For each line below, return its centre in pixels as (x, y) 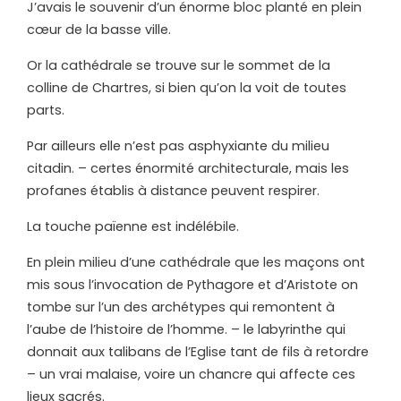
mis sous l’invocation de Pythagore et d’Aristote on (192, 285)
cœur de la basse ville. (99, 30)
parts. (46, 111)
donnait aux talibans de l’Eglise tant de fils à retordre (198, 352)
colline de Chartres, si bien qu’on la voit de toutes (187, 88)
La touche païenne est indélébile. (133, 227)
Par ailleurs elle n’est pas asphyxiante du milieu (178, 146)
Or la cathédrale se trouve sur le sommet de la (179, 66)
